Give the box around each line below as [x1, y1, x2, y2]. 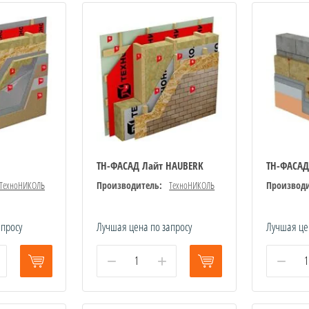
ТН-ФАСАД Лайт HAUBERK [97, 158, 204, 172]
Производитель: [97, 178, 163, 192]
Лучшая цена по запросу [97, 218, 192, 235]
